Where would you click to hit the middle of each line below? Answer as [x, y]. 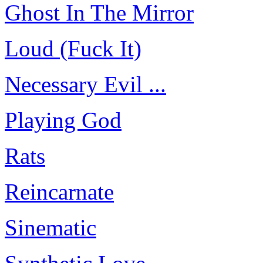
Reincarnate [59, 192]
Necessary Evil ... [85, 85]
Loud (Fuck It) [73, 49]
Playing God [63, 120]
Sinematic [50, 228]
